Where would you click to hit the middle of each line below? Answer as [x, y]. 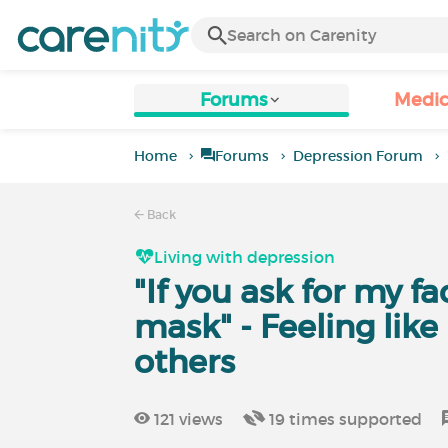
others [185, 362]
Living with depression [245, 257]
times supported [354, 419]
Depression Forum [358, 156]
